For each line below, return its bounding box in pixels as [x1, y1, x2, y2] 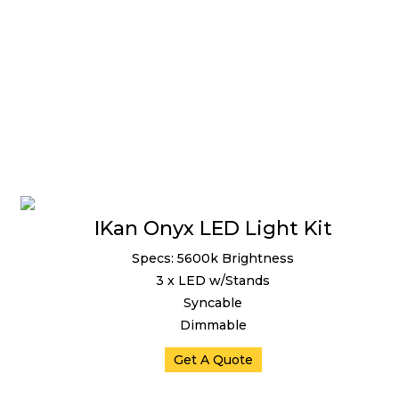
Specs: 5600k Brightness [132, 250, 294, 266]
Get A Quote [173, 352, 253, 368]
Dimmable [179, 317, 247, 333]
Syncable [183, 295, 242, 311]
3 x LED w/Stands [156, 273, 270, 289]
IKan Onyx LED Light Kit [94, 216, 332, 240]
